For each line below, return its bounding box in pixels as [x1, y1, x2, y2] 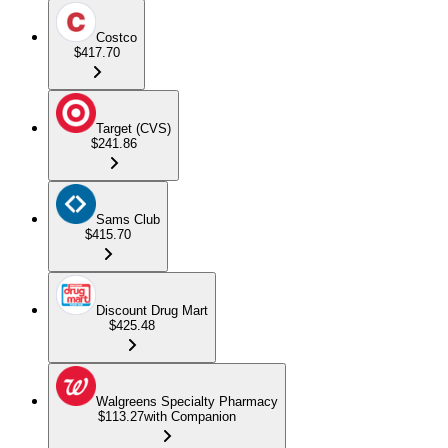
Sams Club [96, 212, 160, 228]
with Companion [144, 409, 236, 425]
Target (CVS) [96, 121, 171, 137]
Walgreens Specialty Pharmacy [96, 394, 278, 410]
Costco [96, 30, 137, 46]
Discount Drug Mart [96, 303, 208, 319]
